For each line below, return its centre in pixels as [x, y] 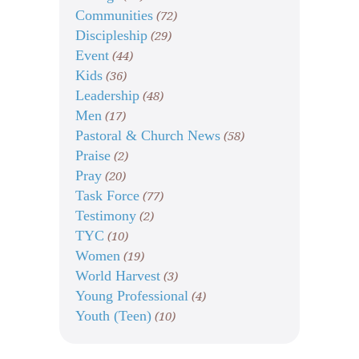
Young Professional [132, 296]
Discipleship [111, 36]
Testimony [106, 216]
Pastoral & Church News [148, 136]
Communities [114, 16]
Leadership [107, 96]
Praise [93, 156]
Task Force [107, 196]
